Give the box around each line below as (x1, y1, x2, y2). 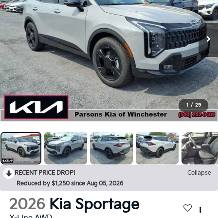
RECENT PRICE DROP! (15, 169, 75, 177)
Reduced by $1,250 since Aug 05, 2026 (17, 180, 123, 188)
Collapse (187, 169, 211, 177)
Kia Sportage (49, 196, 139, 214)
